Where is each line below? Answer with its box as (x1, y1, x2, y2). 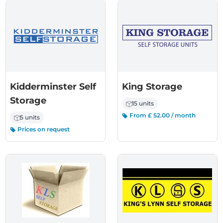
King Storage (122, 81, 182, 92)
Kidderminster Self (10, 81, 97, 92)
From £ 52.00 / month (128, 111, 196, 119)
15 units (132, 100, 154, 107)
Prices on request (16, 125, 70, 133)
